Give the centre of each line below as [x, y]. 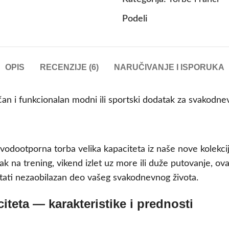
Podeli [135, 19]
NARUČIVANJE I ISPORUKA [169, 67]
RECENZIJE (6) [69, 67]
